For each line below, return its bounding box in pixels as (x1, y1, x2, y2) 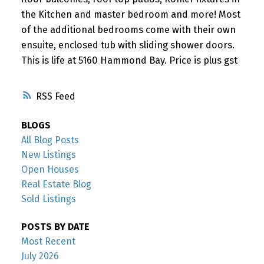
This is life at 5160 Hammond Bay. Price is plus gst (21, 54, 237, 66)
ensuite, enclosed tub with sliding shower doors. (21, 39, 235, 51)
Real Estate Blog (21, 179, 91, 190)
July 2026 (21, 250, 59, 262)
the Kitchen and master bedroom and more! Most (21, 8, 240, 20)
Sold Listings (21, 193, 76, 205)
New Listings (21, 149, 76, 161)
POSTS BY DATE (21, 221, 90, 233)
